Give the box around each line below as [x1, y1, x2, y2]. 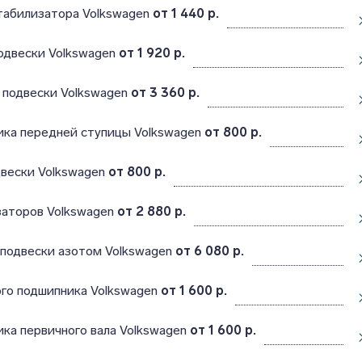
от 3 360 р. [130, 85, 200, 100]
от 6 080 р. [175, 243, 244, 259]
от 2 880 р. [116, 204, 186, 219]
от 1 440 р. [152, 6, 219, 21]
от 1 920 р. [118, 45, 185, 61]
